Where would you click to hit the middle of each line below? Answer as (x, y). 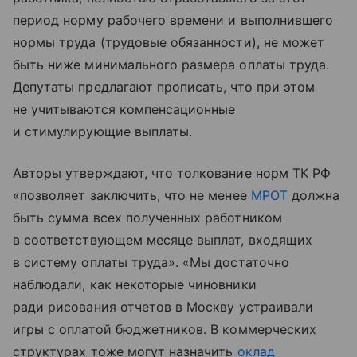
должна (314, 195)
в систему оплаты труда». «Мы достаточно (151, 262)
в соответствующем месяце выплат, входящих (163, 239)
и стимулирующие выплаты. (103, 131)
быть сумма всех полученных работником (147, 217)
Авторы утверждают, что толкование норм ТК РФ (172, 173)
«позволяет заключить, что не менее (132, 195)
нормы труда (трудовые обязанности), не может (169, 42)
